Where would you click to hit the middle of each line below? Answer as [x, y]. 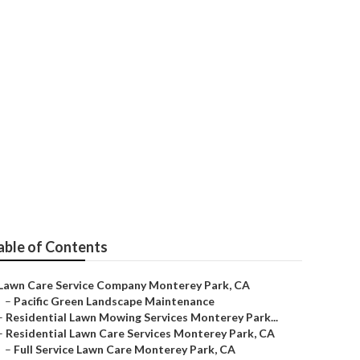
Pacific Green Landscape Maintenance [114, 301]
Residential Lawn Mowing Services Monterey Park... [142, 317]
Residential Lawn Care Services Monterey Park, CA [140, 333]
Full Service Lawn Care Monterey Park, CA [125, 349]
